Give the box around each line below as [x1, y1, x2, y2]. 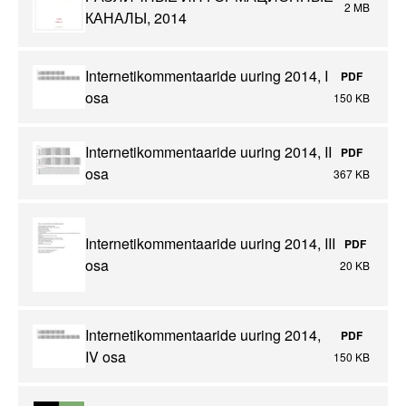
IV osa [85, 345, 126, 367]
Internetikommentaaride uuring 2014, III [85, 233, 335, 255]
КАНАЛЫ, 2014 [85, 6, 187, 28]
